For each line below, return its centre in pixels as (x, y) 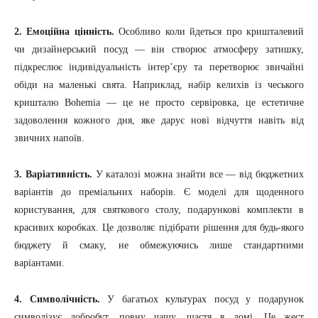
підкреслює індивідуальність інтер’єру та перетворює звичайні (159, 67)
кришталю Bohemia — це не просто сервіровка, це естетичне (159, 103)
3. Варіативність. (53, 175)
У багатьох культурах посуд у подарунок (202, 300)
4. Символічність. (57, 300)
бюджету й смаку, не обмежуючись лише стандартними (159, 246)
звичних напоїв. (49, 138)
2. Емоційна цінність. (64, 32)
